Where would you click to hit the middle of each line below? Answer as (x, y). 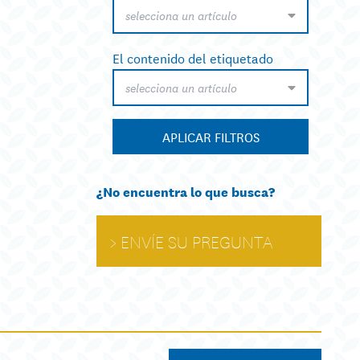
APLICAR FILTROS (211, 137)
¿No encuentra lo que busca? (186, 191)
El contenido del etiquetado (193, 58)
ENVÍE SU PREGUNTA (196, 241)
